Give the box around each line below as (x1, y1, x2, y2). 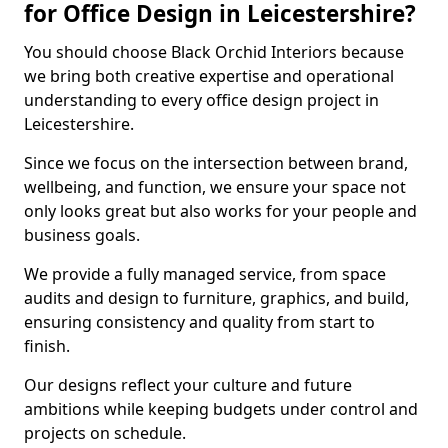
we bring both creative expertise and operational (24, 65, 394, 87)
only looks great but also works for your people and (24, 200, 417, 222)
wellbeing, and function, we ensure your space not (24, 176, 406, 198)
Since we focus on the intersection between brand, (24, 152, 408, 174)
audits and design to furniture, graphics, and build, (24, 287, 409, 309)
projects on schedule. (24, 422, 186, 444)
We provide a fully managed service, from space (24, 263, 386, 285)
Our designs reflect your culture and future (24, 374, 352, 396)
